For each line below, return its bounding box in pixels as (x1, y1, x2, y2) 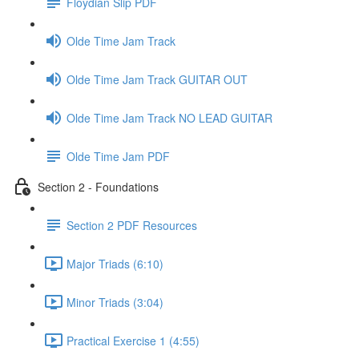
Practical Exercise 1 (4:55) (67, 332, 200, 349)
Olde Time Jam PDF (67, 147, 170, 164)
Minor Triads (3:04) (67, 293, 163, 310)
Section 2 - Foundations (38, 178, 159, 195)
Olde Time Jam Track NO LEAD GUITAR (67, 109, 272, 126)
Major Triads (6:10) (67, 255, 163, 272)
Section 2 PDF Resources (67, 216, 197, 233)
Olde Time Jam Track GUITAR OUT (67, 71, 248, 87)
